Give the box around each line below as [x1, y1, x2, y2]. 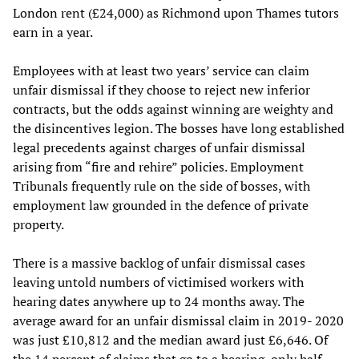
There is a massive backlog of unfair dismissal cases [13, 253, 305, 272]
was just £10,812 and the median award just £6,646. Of [13, 330, 328, 349]
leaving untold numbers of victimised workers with [13, 272, 304, 291]
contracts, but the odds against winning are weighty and [13, 99, 333, 118]
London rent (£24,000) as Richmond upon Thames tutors [13, 3, 339, 22]
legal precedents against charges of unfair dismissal [13, 138, 305, 156]
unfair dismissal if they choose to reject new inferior [13, 80, 310, 99]
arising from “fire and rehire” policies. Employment [13, 157, 304, 175]
